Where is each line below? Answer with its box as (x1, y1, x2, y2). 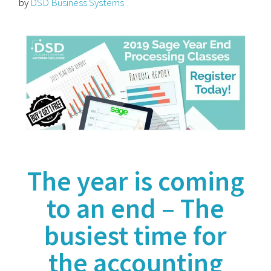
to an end (47, 191, 162, 226)
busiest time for (44, 218, 227, 253)
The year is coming (27, 164, 244, 198)
